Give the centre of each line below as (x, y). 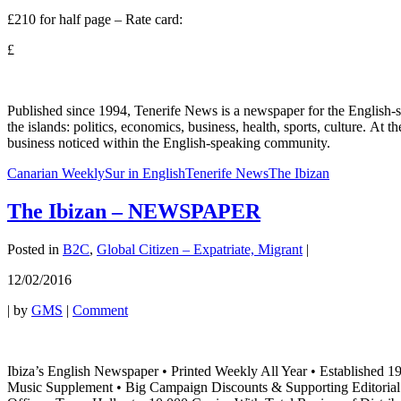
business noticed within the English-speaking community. (169, 143)
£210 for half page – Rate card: (95, 20)
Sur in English (145, 174)
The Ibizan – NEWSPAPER (134, 212)
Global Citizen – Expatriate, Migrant (200, 250)
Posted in (33, 250)
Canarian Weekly (56, 174)
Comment (100, 311)
